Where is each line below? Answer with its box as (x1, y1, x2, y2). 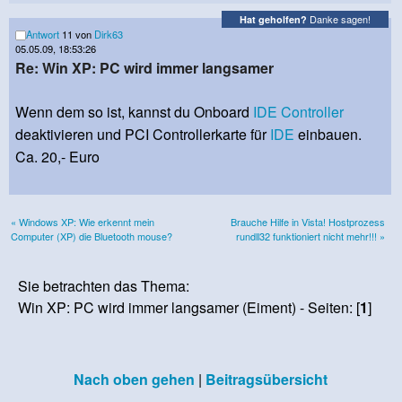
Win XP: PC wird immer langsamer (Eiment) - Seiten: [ (18, 297, 361, 319)
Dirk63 (94, 26, 123, 41)
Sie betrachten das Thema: (18, 275, 190, 297)
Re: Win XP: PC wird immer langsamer (15, 57, 274, 79)
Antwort (26, 26, 59, 41)
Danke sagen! (307, 12, 371, 27)
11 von (59, 26, 94, 41)
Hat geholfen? (240, 13, 307, 27)
